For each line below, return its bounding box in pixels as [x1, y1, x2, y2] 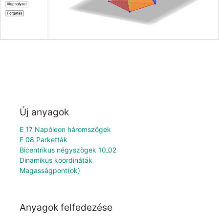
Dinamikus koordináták [20, 155, 92, 164]
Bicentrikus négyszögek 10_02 [20, 145, 116, 154]
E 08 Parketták [20, 135, 67, 144]
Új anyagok [20, 106, 69, 118]
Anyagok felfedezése [20, 201, 112, 214]
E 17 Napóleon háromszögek [20, 125, 111, 133]
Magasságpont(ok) [20, 166, 80, 175]
